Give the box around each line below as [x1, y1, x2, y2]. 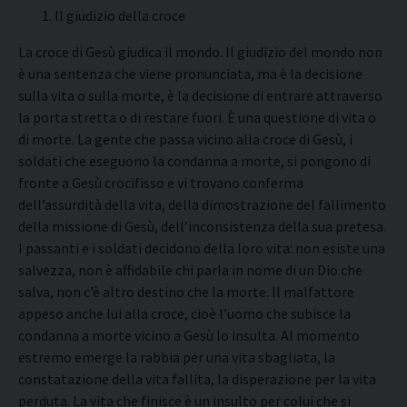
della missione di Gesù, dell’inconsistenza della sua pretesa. [18, 217, 386, 235]
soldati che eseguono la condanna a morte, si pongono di [18, 152, 371, 170]
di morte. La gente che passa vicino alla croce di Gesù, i [18, 130, 352, 148]
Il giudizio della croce [55, 6, 185, 25]
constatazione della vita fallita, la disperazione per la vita [18, 370, 376, 388]
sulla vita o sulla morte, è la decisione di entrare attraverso [18, 86, 382, 104]
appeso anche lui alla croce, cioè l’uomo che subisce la [18, 304, 351, 323]
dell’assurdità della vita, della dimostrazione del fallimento [18, 195, 386, 213]
